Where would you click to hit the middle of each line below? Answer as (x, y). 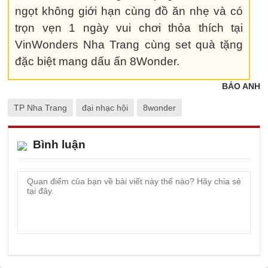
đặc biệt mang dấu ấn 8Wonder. (97, 61)
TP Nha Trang (40, 108)
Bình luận (59, 144)
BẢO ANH (241, 86)
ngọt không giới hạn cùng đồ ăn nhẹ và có (129, 11)
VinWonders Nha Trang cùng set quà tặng (129, 45)
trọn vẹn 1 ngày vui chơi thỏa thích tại (129, 28)
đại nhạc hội (105, 108)
